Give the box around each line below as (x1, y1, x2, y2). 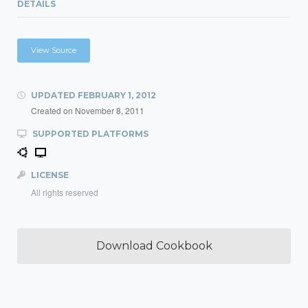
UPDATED (29, 90, 78, 100)
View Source (31, 45, 76, 55)
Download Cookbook (96, 239, 212, 252)
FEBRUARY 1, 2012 (78, 90, 156, 100)
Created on (31, 104, 75, 116)
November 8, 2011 (75, 104, 144, 116)
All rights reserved (31, 186, 98, 198)
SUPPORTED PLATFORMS (30, 129, 148, 139)
